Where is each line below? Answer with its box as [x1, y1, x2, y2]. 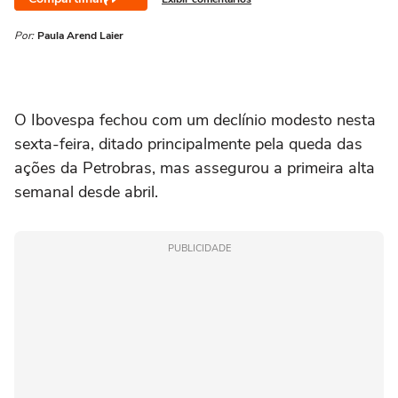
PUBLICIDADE [167, 242, 231, 255]
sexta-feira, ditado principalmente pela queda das [14, 133, 362, 155]
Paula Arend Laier [37, 28, 123, 43]
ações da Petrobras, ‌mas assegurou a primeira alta [14, 157, 375, 179]
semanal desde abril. [14, 181, 158, 203]
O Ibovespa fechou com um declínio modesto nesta [14, 109, 376, 131]
